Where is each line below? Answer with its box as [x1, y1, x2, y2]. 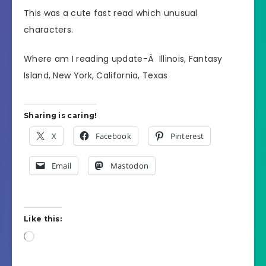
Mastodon [110, 160, 149, 171]
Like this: [24, 214, 62, 223]
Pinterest [170, 130, 204, 141]
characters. [24, 24, 74, 36]
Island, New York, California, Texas [24, 69, 168, 82]
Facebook [95, 130, 131, 141]
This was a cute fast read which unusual [24, 7, 198, 20]
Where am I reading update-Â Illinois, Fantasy [24, 53, 223, 65]
